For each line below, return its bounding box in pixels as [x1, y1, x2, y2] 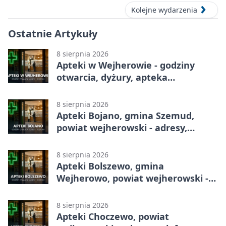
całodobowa [56, 83, 110, 95]
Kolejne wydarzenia [131, 5, 197, 15]
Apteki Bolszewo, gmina [56, 159, 164, 172]
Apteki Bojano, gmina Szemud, [56, 109, 194, 122]
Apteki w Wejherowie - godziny [56, 59, 195, 71]
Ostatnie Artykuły [8, 26, 97, 40]
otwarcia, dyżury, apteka [56, 71, 167, 83]
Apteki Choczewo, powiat [56, 210, 169, 222]
